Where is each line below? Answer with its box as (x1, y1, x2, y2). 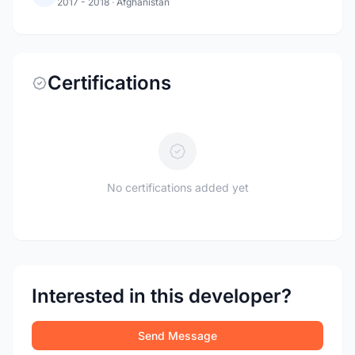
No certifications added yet (106, 181, 249, 194)
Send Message (138, 329, 217, 342)
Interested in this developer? (32, 284, 292, 307)
